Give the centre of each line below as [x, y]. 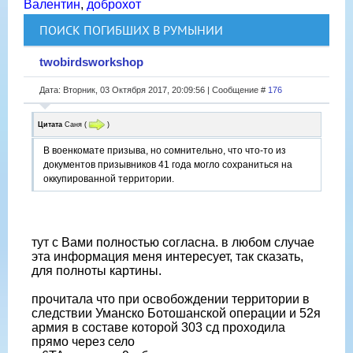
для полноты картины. [97, 271]
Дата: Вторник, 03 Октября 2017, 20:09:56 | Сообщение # [154, 89]
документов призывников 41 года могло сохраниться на [168, 165]
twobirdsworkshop [91, 61]
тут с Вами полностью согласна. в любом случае [173, 243]
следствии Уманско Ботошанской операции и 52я [176, 314]
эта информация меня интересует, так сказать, [167, 257]
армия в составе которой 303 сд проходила [158, 328]
